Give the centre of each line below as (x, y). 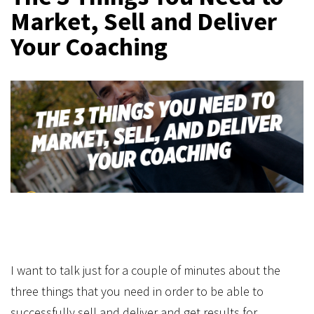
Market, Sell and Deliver (144, 21)
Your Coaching (89, 47)
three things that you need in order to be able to (137, 291)
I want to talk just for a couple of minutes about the (145, 270)
